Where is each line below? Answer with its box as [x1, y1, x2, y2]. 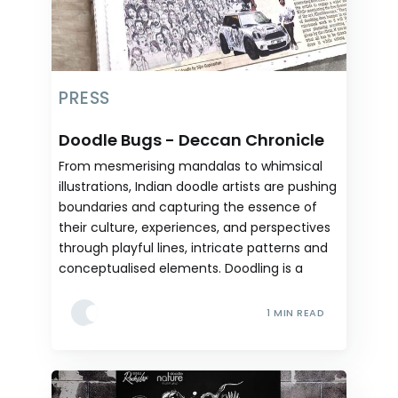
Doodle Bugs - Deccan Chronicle [59, 129, 324, 152]
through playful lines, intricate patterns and [59, 239, 328, 258]
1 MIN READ [267, 306, 324, 321]
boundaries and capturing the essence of [59, 198, 317, 217]
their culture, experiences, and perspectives [59, 219, 330, 237]
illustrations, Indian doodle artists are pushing [59, 178, 337, 196]
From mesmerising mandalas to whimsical [59, 157, 322, 176]
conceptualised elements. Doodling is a [59, 259, 303, 278]
